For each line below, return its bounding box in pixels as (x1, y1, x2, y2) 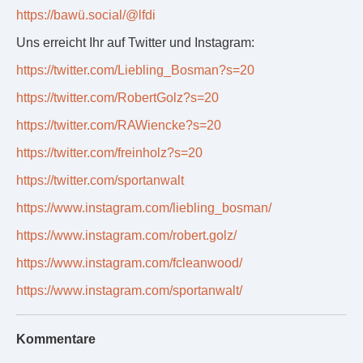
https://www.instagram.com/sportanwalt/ (16, 284, 242, 298)
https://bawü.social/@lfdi (16, 8, 156, 23)
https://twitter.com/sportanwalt (16, 173, 184, 188)
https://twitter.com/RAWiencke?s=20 (16, 118, 221, 133)
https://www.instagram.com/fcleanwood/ (16, 256, 242, 271)
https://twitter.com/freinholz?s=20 (16, 146, 203, 160)
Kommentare (16, 332, 96, 347)
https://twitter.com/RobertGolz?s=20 (16, 91, 219, 105)
